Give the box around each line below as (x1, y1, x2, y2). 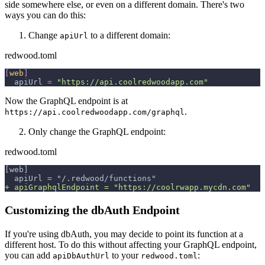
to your (109, 250, 141, 260)
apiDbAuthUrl (53, 251, 109, 260)
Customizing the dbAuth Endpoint (5, 203, 180, 216)
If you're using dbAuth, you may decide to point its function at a (5, 228, 243, 239)
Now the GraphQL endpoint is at (5, 95, 128, 106)
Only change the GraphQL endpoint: (28, 126, 166, 137)
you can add (5, 250, 53, 260)
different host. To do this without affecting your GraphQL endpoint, (5, 239, 257, 250)
